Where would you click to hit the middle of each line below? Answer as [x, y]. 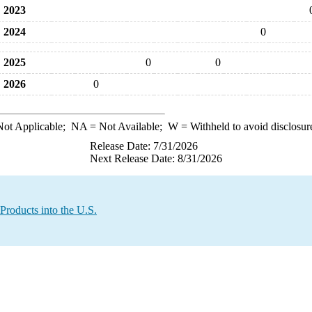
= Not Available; [127, 126]
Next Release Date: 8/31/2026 [156, 158]
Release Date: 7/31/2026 [144, 146]
